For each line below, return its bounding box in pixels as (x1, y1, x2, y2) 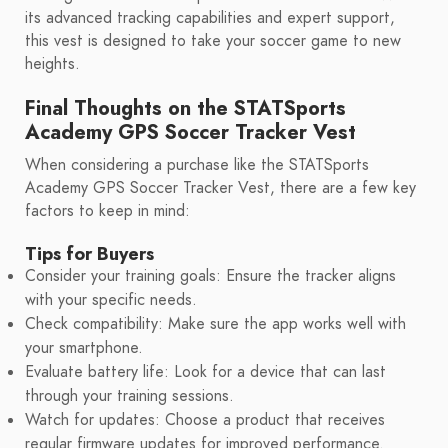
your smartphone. (25, 337, 143, 360)
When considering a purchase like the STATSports (25, 154, 369, 177)
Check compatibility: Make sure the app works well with (25, 313, 406, 336)
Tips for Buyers (25, 241, 154, 267)
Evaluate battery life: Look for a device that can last (25, 361, 386, 384)
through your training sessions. (25, 385, 234, 408)
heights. (25, 53, 80, 76)
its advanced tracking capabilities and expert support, (25, 7, 395, 30)
